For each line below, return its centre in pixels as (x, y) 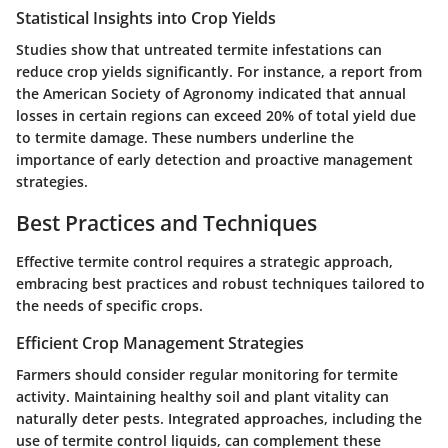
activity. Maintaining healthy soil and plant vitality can (202, 397)
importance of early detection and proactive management (214, 160)
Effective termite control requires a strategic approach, (204, 261)
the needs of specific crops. (109, 305)
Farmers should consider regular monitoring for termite (207, 375)
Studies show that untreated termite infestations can (199, 50)
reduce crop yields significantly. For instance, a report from (219, 72)
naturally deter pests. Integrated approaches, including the (219, 419)
